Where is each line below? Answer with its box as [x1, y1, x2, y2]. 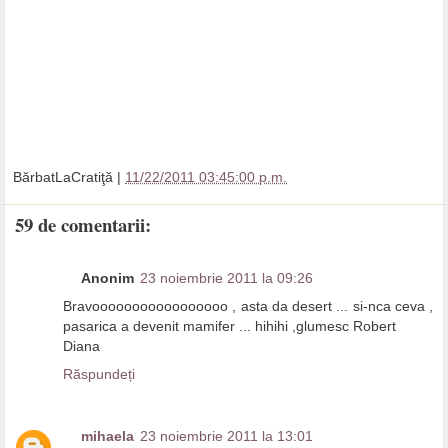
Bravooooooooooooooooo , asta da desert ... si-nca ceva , [63, 298, 433, 315]
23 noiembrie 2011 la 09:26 [140, 270, 313, 287]
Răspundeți [63, 366, 135, 383]
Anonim [81, 270, 134, 287]
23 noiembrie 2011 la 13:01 [140, 428, 313, 445]
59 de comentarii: [15, 210, 151, 238]
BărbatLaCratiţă [13, 168, 113, 185]
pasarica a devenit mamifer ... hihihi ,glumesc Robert [63, 318, 396, 335]
